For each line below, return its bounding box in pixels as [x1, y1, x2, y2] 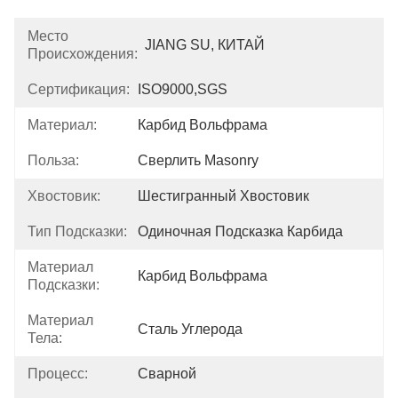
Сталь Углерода [138, 322, 243, 337]
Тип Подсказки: [28, 224, 127, 239]
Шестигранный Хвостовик [138, 188, 309, 203]
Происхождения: [28, 46, 138, 61]
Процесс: [28, 366, 88, 381]
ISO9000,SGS [138, 82, 227, 97]
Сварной [138, 366, 196, 381]
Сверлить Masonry [138, 153, 259, 168]
